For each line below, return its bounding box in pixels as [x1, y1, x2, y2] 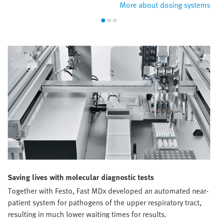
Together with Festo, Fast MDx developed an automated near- [8, 185, 209, 197]
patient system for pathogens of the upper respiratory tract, [8, 197, 201, 209]
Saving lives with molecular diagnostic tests [8, 171, 154, 183]
